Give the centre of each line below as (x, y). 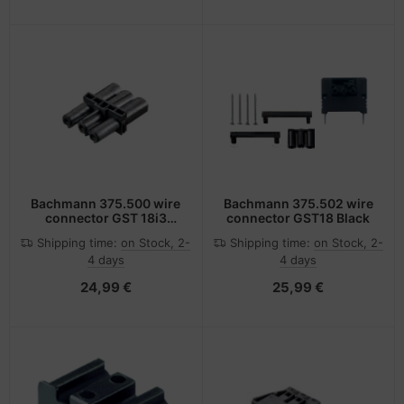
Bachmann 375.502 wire (298, 204)
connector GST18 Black (298, 218)
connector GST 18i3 (106, 218)
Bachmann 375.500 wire (106, 204)
